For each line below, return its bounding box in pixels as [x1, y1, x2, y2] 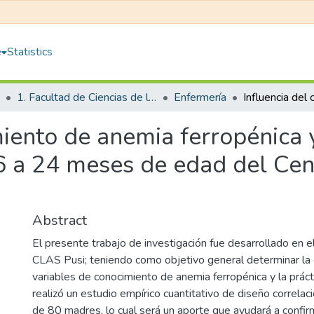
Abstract [32, 211, 87, 230]
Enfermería [174, 90, 226, 105]
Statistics [7, 44, 53, 60]
